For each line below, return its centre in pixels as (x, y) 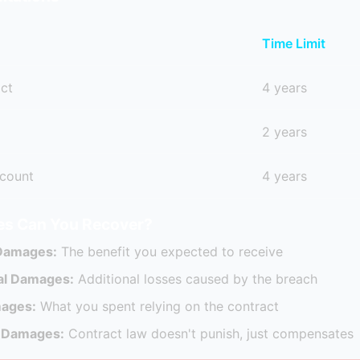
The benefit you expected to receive (170, 252)
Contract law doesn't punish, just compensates (209, 333)
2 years (284, 132)
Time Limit (294, 43)
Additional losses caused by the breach (196, 279)
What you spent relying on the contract (157, 306)
